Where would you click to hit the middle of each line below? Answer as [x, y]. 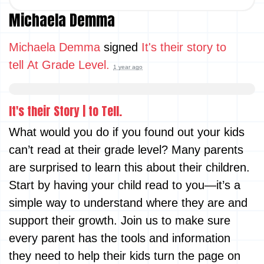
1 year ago [128, 67]
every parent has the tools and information [120, 238]
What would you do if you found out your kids [127, 132]
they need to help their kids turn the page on [125, 255]
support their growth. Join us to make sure [120, 220]
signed [121, 47]
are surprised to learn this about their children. [129, 167]
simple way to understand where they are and [128, 202]
